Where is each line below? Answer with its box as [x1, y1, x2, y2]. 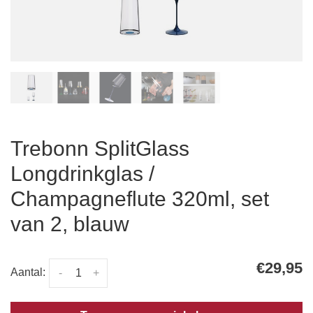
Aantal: [10, 266, 45, 279]
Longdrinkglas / [10, 162, 154, 185]
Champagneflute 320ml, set [10, 187, 269, 210]
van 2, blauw [10, 212, 129, 235]
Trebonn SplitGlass [10, 137, 189, 160]
